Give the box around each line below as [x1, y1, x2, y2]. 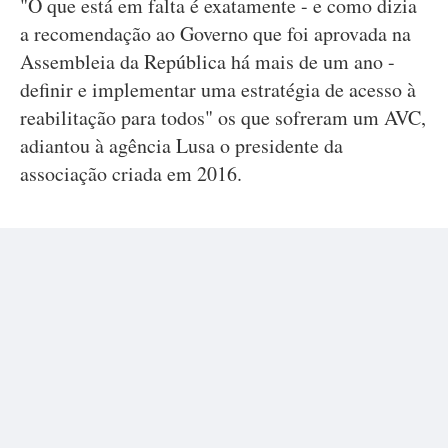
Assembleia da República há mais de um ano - [20, 48, 395, 75]
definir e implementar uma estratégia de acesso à [20, 76, 416, 103]
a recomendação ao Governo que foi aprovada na [20, 20, 411, 47]
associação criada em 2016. [20, 160, 242, 187]
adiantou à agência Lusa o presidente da [20, 132, 343, 159]
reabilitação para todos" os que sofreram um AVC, [20, 104, 426, 131]
